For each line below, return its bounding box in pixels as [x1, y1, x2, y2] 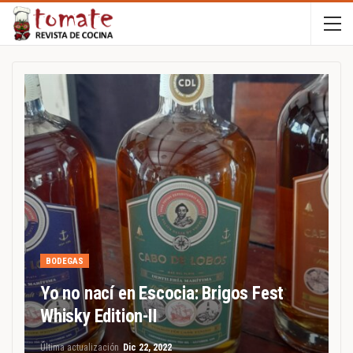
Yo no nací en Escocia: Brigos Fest [40, 283, 284, 304]
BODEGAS [46, 256, 84, 266]
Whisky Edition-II [40, 306, 158, 327]
